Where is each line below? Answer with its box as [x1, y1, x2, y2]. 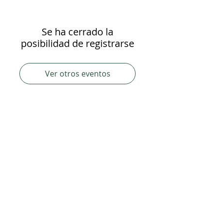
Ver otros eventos [45, 68, 110, 79]
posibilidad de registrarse [21, 37, 134, 50]
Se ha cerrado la [42, 25, 113, 38]
